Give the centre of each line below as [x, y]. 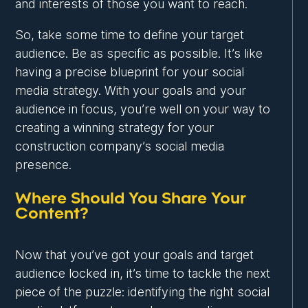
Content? [52, 214]
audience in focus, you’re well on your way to [143, 109]
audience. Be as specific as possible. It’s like [139, 54]
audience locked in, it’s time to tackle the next [143, 274]
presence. [44, 165]
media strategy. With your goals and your [131, 91]
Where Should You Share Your [131, 199]
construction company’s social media [120, 146]
